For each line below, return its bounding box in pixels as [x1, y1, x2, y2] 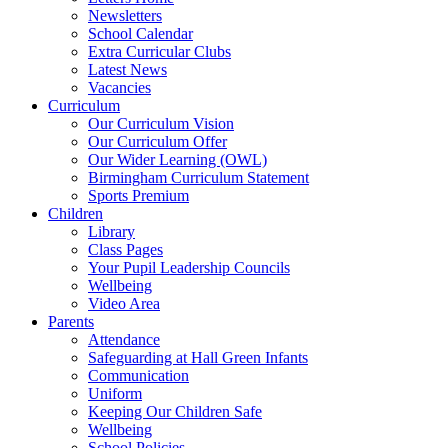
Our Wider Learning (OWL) [88, 150, 267, 168]
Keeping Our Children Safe [88, 402, 262, 420]
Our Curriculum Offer [88, 132, 227, 150]
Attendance [88, 330, 160, 348]
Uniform [88, 384, 142, 402]
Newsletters [88, 6, 162, 24]
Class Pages [88, 240, 163, 258]
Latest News [88, 60, 167, 78]
